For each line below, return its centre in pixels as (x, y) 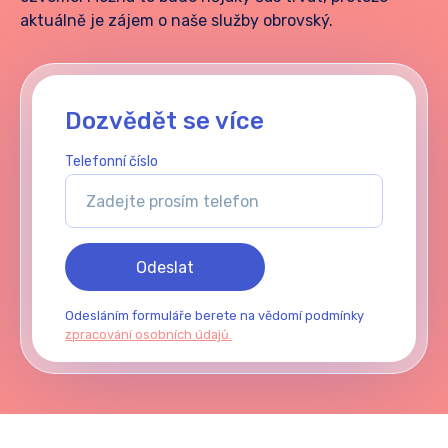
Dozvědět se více (164, 121)
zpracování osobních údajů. (148, 334)
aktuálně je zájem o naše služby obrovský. (176, 20)
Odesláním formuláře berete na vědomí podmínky (214, 315)
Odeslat (165, 267)
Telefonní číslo (111, 161)
